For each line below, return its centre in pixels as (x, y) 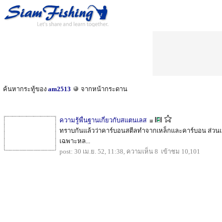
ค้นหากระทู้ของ (26, 89)
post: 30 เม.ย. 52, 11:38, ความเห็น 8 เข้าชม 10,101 (130, 151)
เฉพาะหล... (75, 141)
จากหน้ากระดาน (103, 89)
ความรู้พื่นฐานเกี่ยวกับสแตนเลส (103, 120)
